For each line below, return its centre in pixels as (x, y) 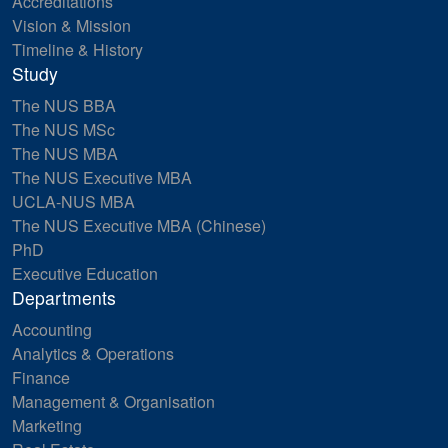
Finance (41, 377)
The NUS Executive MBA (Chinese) (139, 225)
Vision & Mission (71, 25)
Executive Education (85, 273)
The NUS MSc (63, 129)
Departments (64, 297)
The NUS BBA (64, 105)
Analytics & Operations (93, 353)
